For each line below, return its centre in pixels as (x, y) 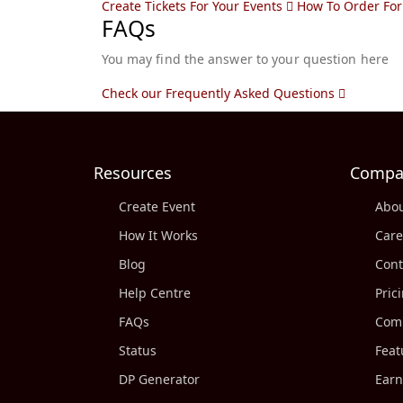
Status (138, 350)
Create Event (157, 206)
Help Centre (155, 293)
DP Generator (160, 379)
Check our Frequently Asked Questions (219, 93)
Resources (133, 173)
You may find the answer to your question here (245, 59)
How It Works (159, 235)
